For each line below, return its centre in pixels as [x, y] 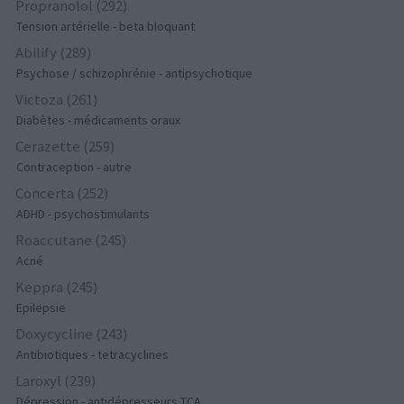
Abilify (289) [54, 53]
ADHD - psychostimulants [83, 214]
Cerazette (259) [66, 147]
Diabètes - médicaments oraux [99, 120]
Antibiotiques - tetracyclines [93, 355]
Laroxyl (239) [56, 381]
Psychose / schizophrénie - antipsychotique [135, 73]
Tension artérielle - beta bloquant [106, 27]
